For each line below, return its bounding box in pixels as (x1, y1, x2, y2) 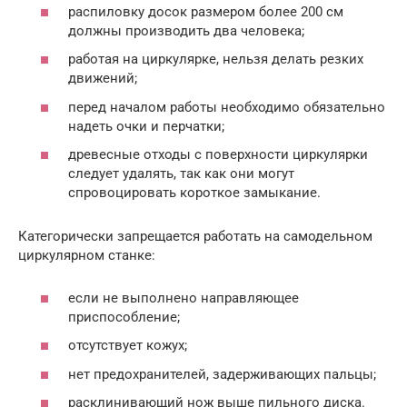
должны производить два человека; (68, 22, 304, 39)
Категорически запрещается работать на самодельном (18, 228, 372, 245)
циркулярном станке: (18, 247, 155, 264)
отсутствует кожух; (68, 337, 187, 354)
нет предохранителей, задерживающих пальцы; (68, 365, 376, 382)
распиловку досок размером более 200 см (68, 3, 343, 20)
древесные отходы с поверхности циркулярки (68, 146, 368, 164)
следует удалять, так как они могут (68, 165, 294, 183)
